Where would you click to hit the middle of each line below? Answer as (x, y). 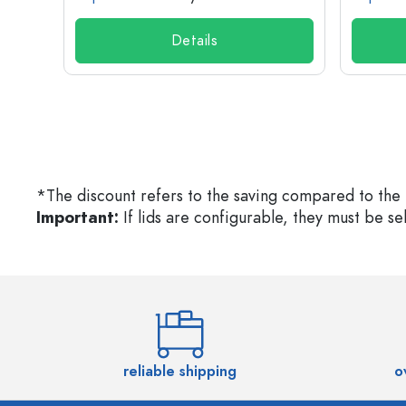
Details (194, 41)
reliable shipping (179, 372)
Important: (77, 217)
